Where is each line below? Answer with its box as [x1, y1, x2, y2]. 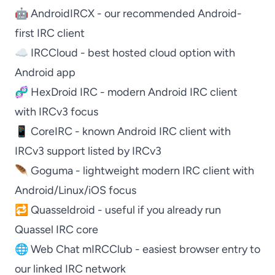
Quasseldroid [31, 203, 95, 217]
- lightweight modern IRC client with [73, 164, 254, 177]
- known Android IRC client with [72, 125, 231, 138]
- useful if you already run [95, 203, 221, 217]
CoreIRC [31, 125, 72, 138]
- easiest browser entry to [133, 242, 260, 256]
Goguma [31, 164, 73, 177]
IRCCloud [31, 46, 78, 60]
